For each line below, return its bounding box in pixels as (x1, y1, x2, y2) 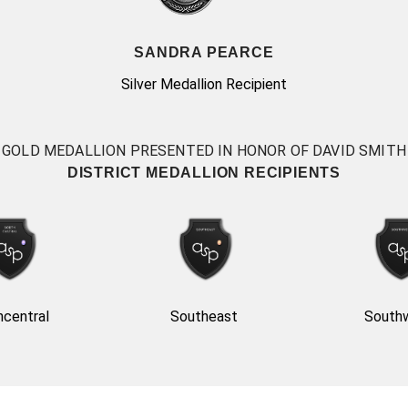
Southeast (169, 307, 238, 325)
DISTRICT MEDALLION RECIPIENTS (66, 165, 342, 181)
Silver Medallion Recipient (120, 76, 287, 94)
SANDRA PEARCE (134, 45, 274, 61)
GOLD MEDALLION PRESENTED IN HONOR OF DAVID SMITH (2, 142, 406, 160)
